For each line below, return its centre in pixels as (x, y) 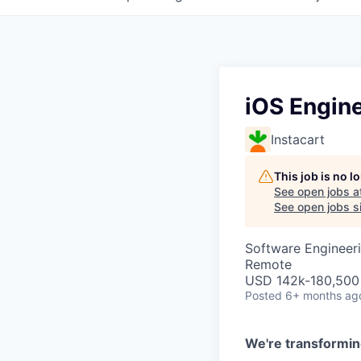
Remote (268, 264)
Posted (263, 295)
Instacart (298, 139)
